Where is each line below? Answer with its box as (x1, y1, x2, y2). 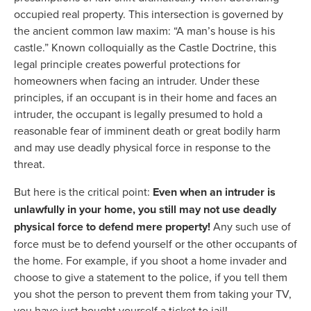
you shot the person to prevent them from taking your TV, (14, 286, 292, 302)
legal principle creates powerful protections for (14, 56, 240, 72)
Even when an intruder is (153, 184, 276, 201)
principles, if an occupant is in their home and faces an (14, 90, 277, 106)
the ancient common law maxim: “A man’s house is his (14, 23, 275, 39)
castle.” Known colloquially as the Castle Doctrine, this (14, 40, 276, 56)
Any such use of (210, 219, 291, 235)
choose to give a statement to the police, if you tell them (14, 269, 287, 285)
